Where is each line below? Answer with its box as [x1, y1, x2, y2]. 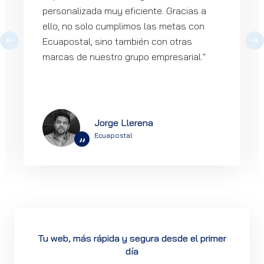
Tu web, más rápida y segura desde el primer [38, 232, 226, 244]
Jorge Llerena [94, 117, 153, 128]
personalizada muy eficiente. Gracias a [42, 5, 206, 16]
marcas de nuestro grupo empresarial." [42, 51, 206, 62]
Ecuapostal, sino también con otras [42, 35, 192, 47]
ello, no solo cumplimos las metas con [42, 20, 204, 32]
